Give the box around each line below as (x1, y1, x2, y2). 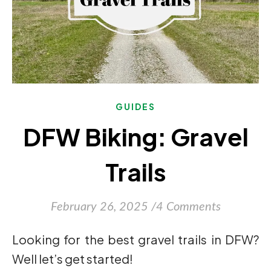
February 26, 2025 (50, 201, 148, 213)
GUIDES (116, 101, 155, 112)
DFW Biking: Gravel (22, 121, 249, 152)
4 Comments (155, 201, 221, 213)
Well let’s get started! (12, 251, 133, 266)
